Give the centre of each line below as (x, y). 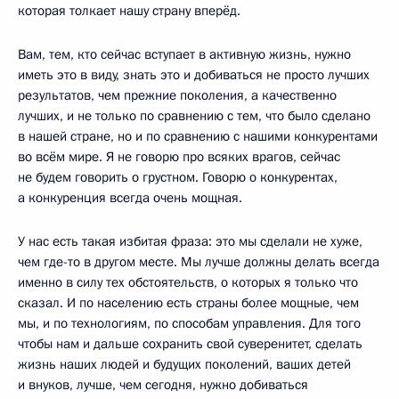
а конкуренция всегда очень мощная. (130, 197)
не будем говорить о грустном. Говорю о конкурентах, (178, 177)
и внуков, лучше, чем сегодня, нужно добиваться (163, 384)
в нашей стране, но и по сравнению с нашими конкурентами (198, 136)
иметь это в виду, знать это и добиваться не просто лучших (194, 74)
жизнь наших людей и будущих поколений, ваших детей (184, 364)
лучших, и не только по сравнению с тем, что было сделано (194, 115)
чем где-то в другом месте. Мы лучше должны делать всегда (199, 261)
